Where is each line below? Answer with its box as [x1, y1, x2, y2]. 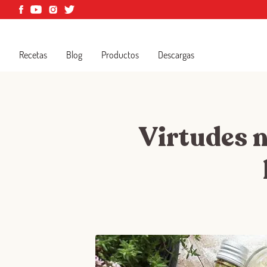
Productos [101, 49, 139, 61]
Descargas [158, 49, 194, 61]
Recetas [19, 49, 47, 61]
